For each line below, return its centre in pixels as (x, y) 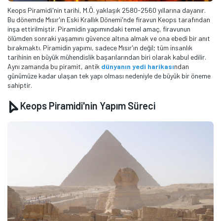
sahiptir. (20, 85)
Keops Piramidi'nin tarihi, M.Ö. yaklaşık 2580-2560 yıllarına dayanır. (107, 10)
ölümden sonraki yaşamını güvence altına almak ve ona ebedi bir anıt (109, 38)
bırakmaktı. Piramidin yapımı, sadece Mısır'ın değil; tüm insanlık (100, 47)
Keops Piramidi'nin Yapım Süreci (87, 105)
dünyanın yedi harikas (137, 66)
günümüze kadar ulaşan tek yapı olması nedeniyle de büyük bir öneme (109, 75)
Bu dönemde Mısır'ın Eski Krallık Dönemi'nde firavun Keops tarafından (109, 19)
